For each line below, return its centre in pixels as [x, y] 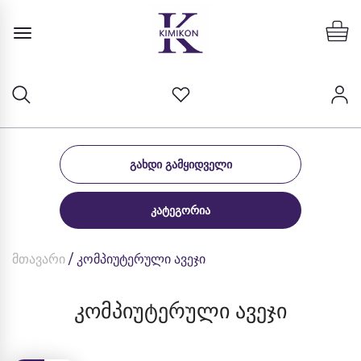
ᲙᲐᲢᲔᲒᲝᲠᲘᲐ [180, 210]
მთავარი [39, 259]
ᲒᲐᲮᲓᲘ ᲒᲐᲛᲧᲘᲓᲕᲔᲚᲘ [180, 164]
